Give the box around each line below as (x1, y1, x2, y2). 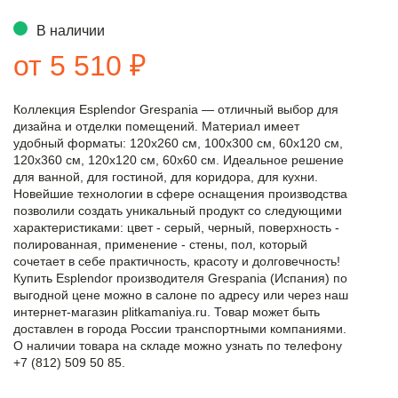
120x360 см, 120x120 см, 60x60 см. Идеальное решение (13, 154, 344, 168)
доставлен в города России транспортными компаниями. (13, 322, 346, 337)
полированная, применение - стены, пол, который (13, 238, 307, 252)
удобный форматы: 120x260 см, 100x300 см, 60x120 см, (13, 137, 343, 151)
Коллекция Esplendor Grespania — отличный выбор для (13, 103, 338, 117)
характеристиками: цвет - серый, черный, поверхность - (13, 221, 339, 235)
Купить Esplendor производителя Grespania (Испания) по (13, 272, 347, 286)
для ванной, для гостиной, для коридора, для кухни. (13, 171, 318, 185)
